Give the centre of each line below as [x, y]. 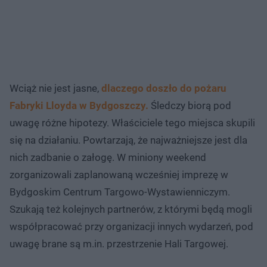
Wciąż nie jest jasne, [54, 88]
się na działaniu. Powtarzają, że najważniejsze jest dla [128, 140]
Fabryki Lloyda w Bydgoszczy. [79, 105]
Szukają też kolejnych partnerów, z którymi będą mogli [131, 209]
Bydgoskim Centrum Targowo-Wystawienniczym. [120, 192]
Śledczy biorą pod [190, 105]
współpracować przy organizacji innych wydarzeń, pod [131, 226]
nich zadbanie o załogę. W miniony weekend [108, 157]
